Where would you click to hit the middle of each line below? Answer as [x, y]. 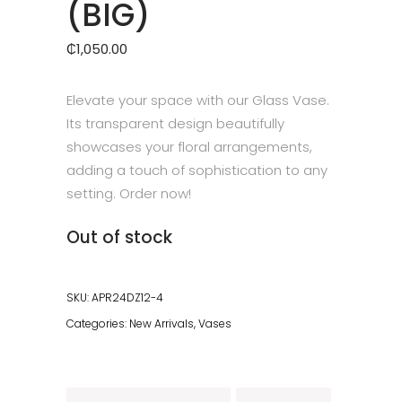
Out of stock [119, 237]
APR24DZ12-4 [127, 297]
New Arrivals [162, 323]
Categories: [98, 323]
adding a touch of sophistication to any [197, 170]
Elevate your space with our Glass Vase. [198, 100]
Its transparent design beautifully [175, 123]
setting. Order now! [129, 193]
